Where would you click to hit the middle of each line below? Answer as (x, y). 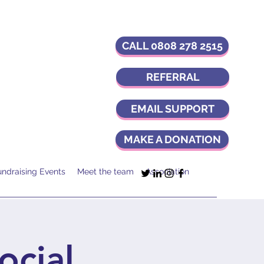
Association (167, 171)
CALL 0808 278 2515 (172, 46)
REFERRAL (173, 77)
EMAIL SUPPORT (173, 109)
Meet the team (105, 171)
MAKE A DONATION (172, 139)
